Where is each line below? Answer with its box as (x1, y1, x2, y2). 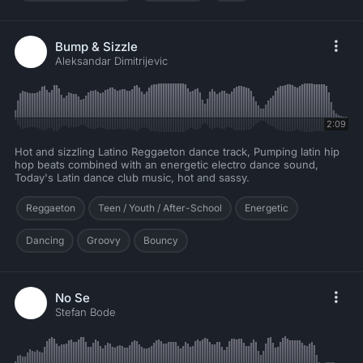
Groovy (87, 234, 121, 247)
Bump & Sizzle (55, 39, 138, 55)
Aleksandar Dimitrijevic (55, 54, 168, 68)
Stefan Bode (55, 305, 116, 319)
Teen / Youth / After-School (98, 202, 222, 215)
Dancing (26, 234, 64, 247)
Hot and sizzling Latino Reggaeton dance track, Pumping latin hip (15, 145, 340, 159)
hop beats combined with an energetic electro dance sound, (15, 158, 318, 172)
